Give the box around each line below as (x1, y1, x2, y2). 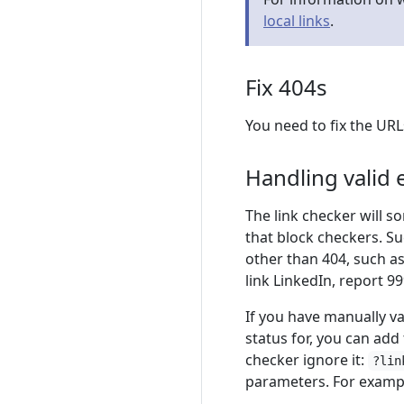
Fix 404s (245, 72, 327, 102)
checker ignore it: (245, 350, 368, 370)
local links (263, 11, 330, 31)
